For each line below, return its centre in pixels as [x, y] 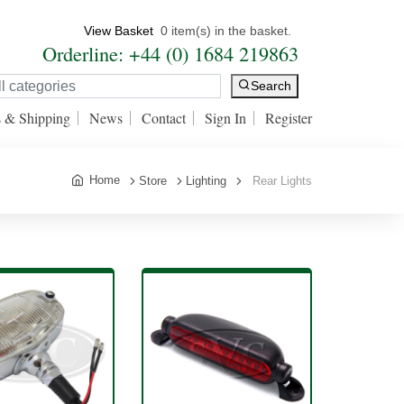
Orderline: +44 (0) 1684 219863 [170, 53]
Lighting [206, 181]
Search [271, 86]
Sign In [225, 118]
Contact [164, 118]
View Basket [119, 31]
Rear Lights [282, 181]
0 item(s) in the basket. [226, 31]
